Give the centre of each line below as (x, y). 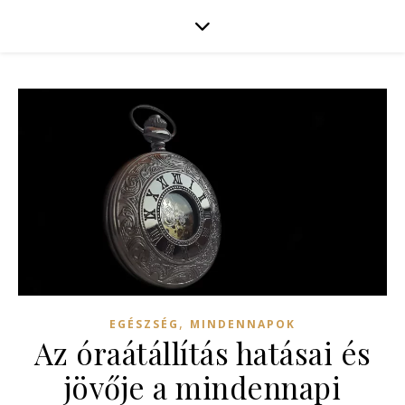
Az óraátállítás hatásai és (202, 353)
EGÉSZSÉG (144, 325)
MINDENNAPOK (243, 325)
